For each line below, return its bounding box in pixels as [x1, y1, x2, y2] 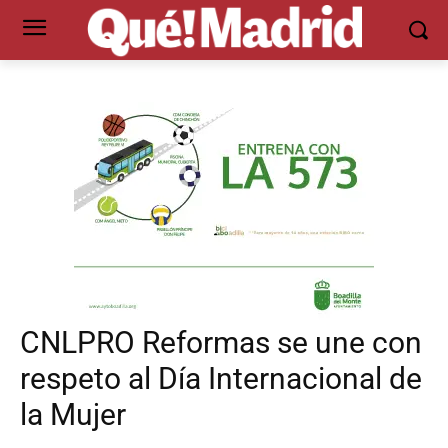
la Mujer [20, 396, 126, 432]
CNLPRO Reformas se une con [20, 324, 422, 360]
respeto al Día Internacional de [20, 360, 422, 396]
